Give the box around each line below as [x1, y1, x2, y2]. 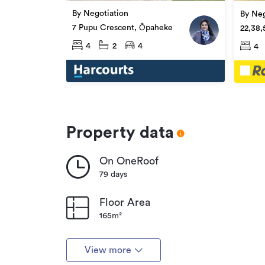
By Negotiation [72, 9, 128, 18]
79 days [99, 170, 127, 179]
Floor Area [99, 196, 150, 208]
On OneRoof [99, 155, 159, 166]
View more [84, 245, 131, 255]
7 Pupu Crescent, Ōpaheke [72, 24, 173, 33]
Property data [66, 124, 174, 141]
